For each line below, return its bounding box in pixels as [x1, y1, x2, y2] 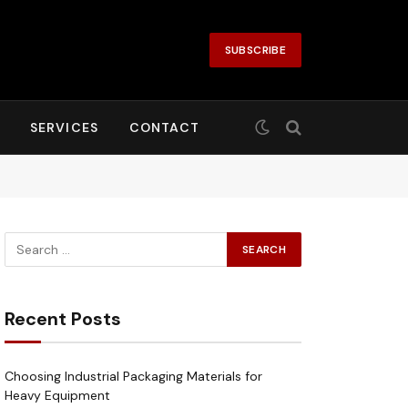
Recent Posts [5, 307, 121, 331]
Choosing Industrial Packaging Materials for [5, 368, 262, 384]
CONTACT [128, 119, 199, 136]
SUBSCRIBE [224, 43, 286, 57]
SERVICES [30, 119, 98, 136]
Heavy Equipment [5, 387, 110, 403]
